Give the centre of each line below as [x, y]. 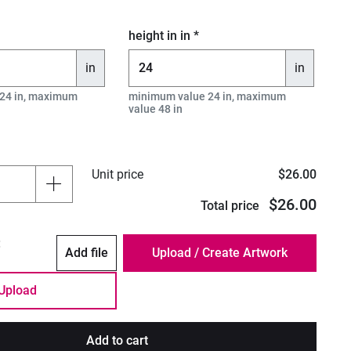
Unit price [117, 174]
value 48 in [156, 109]
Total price [230, 205]
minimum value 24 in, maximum [208, 96]
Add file [87, 252]
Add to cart [117, 340]
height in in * [164, 35]
